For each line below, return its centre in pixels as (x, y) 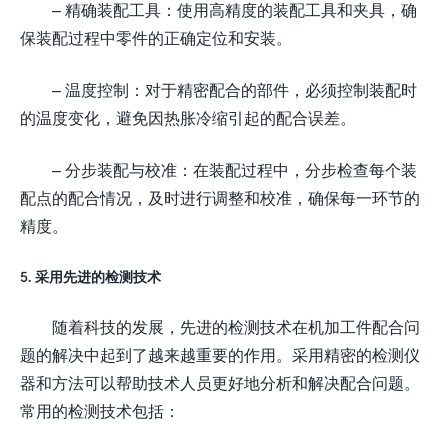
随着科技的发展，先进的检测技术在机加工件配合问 (236, 326)
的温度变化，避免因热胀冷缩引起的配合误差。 (188, 117)
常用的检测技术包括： (100, 410)
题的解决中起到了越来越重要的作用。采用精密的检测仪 (220, 354)
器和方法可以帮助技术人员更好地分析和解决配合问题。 (220, 382)
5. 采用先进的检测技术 (90, 276)
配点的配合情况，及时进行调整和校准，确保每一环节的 (220, 197)
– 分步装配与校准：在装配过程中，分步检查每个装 (234, 169)
